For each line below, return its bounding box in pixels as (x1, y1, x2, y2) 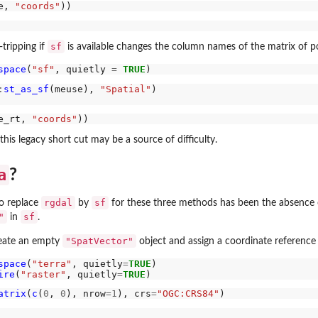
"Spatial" (99, 83, 151, 94)
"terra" (31, 258, 72, 269)
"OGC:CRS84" (156, 288, 219, 300)
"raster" (20, 268, 66, 280)
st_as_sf (3, 83, 49, 94)
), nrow (65, 288, 106, 300)
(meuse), (48, 83, 100, 94)
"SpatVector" (65, 235, 133, 246)
